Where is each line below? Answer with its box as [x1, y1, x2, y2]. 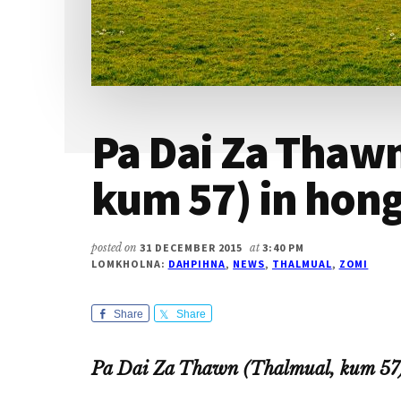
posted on [91, 241, 140, 254]
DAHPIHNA [167, 257, 226, 270]
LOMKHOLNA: [91, 257, 168, 270]
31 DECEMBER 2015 [140, 241, 243, 254]
